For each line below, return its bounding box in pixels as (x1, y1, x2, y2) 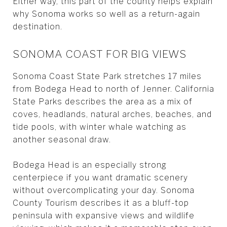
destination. (13, 21, 62, 31)
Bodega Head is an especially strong (13, 160, 167, 170)
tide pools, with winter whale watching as (13, 122, 186, 132)
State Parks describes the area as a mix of (13, 96, 193, 106)
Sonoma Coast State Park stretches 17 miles (13, 71, 202, 81)
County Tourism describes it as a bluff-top (13, 198, 189, 208)
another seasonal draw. (13, 134, 111, 144)
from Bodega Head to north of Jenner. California (13, 84, 214, 94)
